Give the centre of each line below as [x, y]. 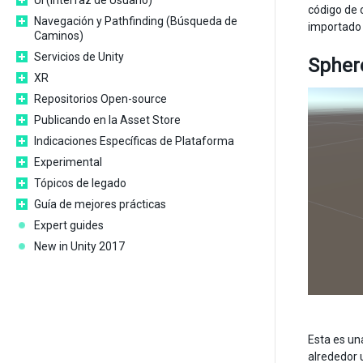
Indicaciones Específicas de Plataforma [134, 141]
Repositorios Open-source [100, 99]
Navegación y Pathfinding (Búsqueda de [136, 21]
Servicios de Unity [79, 57]
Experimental [68, 162]
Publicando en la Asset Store [107, 120]
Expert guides [69, 225]
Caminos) [59, 36]
